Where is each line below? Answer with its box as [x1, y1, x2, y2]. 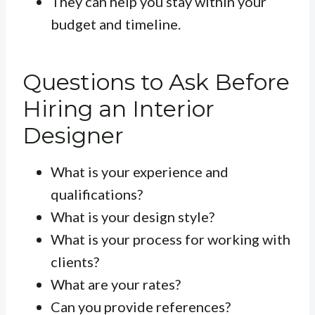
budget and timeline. [51, 15, 181, 32]
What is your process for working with [51, 230, 290, 247]
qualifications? [51, 185, 143, 202]
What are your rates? [51, 275, 181, 292]
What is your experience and [51, 162, 229, 180]
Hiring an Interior [22, 94, 214, 122]
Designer [22, 121, 124, 149]
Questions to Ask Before [22, 67, 290, 96]
